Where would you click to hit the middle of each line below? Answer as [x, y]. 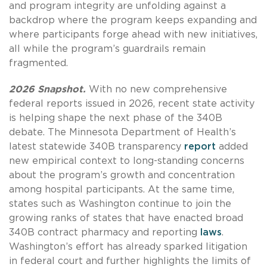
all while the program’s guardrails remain [107, 49]
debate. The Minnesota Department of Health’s [122, 133]
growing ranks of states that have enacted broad [126, 218]
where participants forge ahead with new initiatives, [133, 35]
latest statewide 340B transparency [97, 147]
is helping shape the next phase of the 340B [116, 118]
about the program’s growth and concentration [122, 176]
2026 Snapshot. [49, 90]
